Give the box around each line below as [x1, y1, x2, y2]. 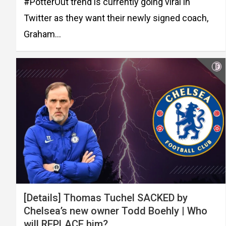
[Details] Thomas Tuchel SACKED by [24, 191, 188, 204]
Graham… [24, 29, 61, 40]
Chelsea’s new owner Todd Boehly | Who [24, 204, 207, 217]
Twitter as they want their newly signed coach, [24, 13, 208, 24]
